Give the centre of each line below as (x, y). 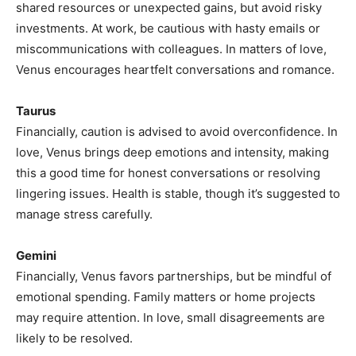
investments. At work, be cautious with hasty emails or (168, 29)
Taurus (36, 111)
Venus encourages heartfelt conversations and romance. (175, 70)
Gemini (36, 256)
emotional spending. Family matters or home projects (166, 297)
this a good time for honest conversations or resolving (168, 173)
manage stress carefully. (84, 215)
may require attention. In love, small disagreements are (170, 318)
